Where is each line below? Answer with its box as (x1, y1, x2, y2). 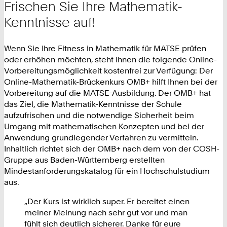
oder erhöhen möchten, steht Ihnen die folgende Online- (4, 54, 217, 65)
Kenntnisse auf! (4, 14, 95, 30)
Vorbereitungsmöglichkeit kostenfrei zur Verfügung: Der (4, 65, 213, 76)
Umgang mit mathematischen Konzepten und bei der (4, 121, 204, 132)
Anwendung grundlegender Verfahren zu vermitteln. (4, 132, 198, 143)
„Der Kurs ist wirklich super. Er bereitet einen (24, 196, 190, 207)
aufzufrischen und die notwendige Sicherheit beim (4, 110, 194, 121)
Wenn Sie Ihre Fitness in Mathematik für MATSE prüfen (4, 43, 206, 54)
